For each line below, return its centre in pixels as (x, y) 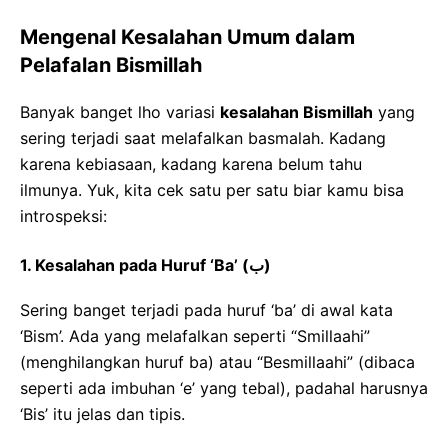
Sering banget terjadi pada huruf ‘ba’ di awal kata (206, 310)
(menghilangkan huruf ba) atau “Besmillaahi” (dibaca (217, 362)
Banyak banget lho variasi (120, 112)
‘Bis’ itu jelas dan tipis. (102, 414)
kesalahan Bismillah (296, 112)
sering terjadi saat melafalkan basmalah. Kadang (203, 138)
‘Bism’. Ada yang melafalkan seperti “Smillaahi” (195, 336)
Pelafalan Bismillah (111, 65)
